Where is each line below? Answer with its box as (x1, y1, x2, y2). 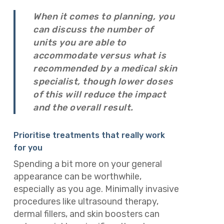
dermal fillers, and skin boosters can (13, 208, 159, 219)
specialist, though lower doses (33, 76, 173, 87)
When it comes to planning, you (33, 11, 175, 22)
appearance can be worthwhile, (13, 171, 141, 182)
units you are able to (33, 37, 126, 48)
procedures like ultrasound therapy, (13, 196, 158, 207)
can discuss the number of (33, 24, 153, 35)
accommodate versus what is (33, 50, 166, 61)
